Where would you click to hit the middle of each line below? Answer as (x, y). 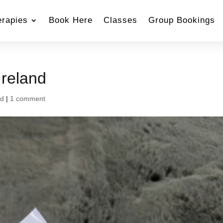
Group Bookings (182, 20)
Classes (121, 20)
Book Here (71, 20)
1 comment (28, 99)
